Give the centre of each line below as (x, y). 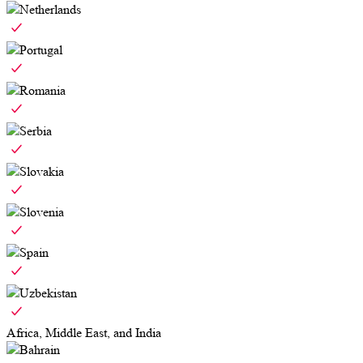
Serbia (36, 131)
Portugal (41, 50)
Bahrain (40, 350)
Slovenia (42, 212)
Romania (43, 91)
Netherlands (50, 10)
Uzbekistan (48, 293)
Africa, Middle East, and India (84, 333)
